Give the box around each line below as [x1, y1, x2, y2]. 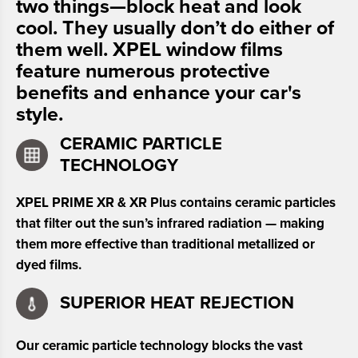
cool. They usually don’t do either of [16, 15, 334, 40]
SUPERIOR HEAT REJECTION [60, 292, 294, 314]
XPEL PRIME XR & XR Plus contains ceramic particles [16, 193, 336, 211]
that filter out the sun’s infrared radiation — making [16, 214, 324, 232]
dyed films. [16, 256, 82, 273]
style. [16, 101, 63, 126]
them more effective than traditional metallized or [16, 235, 315, 253]
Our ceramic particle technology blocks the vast [16, 336, 303, 354]
